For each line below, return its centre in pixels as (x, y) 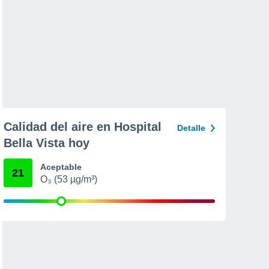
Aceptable (61, 167)
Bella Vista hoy (47, 143)
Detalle (191, 128)
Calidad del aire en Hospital (83, 127)
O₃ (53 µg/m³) (69, 179)
